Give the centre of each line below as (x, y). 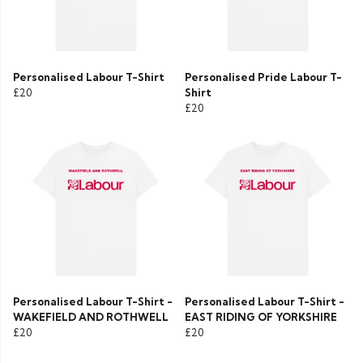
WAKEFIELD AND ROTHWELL (91, 317)
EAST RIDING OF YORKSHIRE (261, 317)
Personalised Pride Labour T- (263, 77)
